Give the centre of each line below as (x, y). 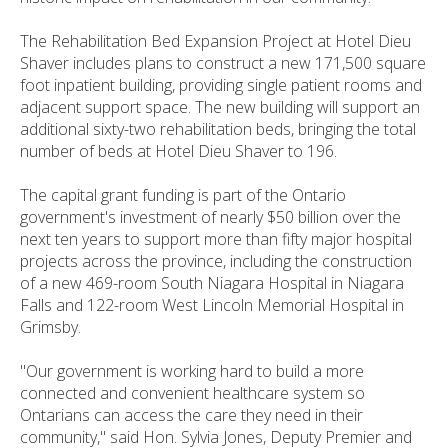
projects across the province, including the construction (216, 260)
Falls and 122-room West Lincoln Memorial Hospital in (212, 304)
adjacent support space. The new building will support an (220, 106)
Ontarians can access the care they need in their (191, 414)
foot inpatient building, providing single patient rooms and (221, 84)
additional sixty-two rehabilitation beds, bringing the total (218, 128)
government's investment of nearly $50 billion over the (210, 216)
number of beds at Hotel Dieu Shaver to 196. (178, 150)
